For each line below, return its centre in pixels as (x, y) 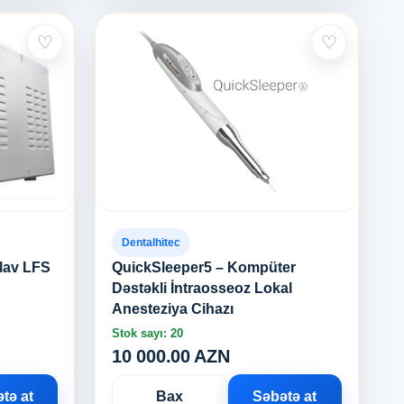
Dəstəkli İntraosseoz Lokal (202, 288)
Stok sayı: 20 (148, 333)
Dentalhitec (151, 243)
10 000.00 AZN (171, 356)
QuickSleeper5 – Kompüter (204, 267)
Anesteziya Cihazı (173, 309)
